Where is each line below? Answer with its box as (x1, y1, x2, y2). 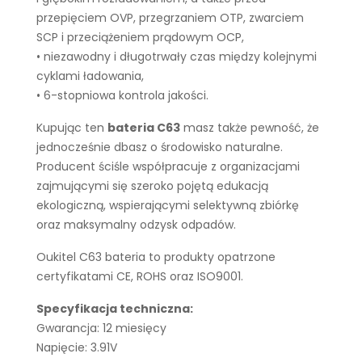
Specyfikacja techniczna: (36, 301, 193, 317)
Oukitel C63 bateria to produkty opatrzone (36, 249, 276, 265)
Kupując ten (36, 120, 107, 136)
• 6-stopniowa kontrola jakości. (36, 87, 208, 103)
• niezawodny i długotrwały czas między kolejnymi (36, 48, 317, 65)
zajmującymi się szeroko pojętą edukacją (36, 178, 268, 194)
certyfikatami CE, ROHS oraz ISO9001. (36, 268, 243, 284)
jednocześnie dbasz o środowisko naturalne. (36, 139, 283, 155)
